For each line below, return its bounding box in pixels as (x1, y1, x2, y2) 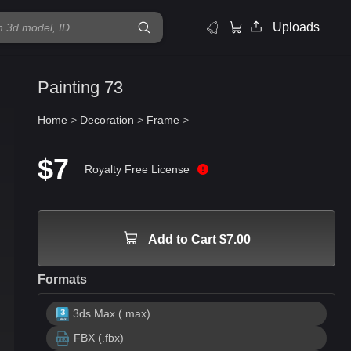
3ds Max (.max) (73, 307, 151, 320)
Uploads (273, 20, 320, 34)
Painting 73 (38, 78, 123, 97)
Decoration (80, 114, 134, 126)
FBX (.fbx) (74, 331, 124, 344)
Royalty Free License (85, 162, 190, 175)
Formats (38, 273, 87, 286)
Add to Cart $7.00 (147, 233, 251, 246)
